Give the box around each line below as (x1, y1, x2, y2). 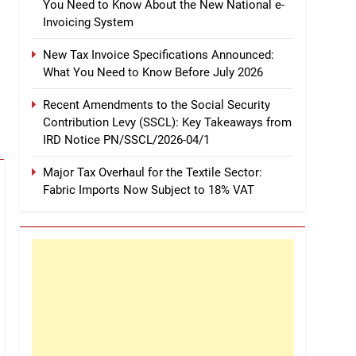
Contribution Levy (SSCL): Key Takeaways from (43, 114, 292, 130)
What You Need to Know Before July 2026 (43, 64, 263, 79)
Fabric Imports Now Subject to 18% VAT (43, 182, 254, 197)
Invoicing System (43, 14, 133, 29)
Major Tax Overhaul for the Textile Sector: (43, 164, 262, 180)
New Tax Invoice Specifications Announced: (43, 47, 274, 62)
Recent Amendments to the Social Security (43, 97, 270, 112)
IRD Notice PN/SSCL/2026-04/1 (43, 132, 210, 147)
